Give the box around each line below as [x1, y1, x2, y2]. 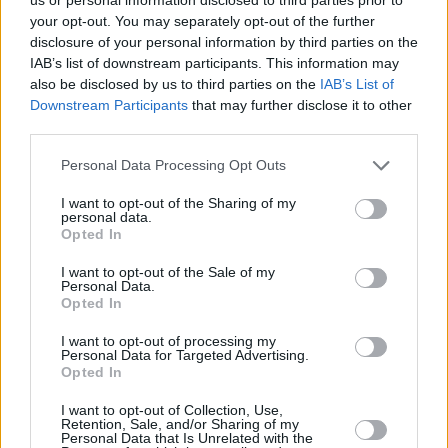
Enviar [8, 289, 50, 307]
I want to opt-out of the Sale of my [61, 263, 275, 280]
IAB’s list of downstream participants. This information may [30, 54, 399, 71]
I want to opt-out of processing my [61, 332, 276, 349]
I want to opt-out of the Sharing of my [61, 194, 296, 211]
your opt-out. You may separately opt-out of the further [30, 12, 375, 29]
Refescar [8, 234, 63, 252]
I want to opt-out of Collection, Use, [61, 401, 283, 418]
